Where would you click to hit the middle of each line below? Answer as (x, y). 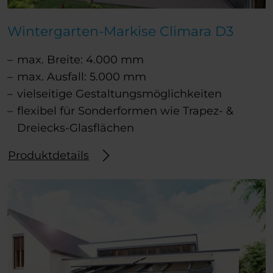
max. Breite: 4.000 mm (80, 60)
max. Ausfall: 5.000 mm (82, 77)
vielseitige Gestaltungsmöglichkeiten (119, 94)
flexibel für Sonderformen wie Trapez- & (125, 111)
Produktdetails (48, 156)
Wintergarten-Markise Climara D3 (120, 31)
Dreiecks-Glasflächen (76, 128)
